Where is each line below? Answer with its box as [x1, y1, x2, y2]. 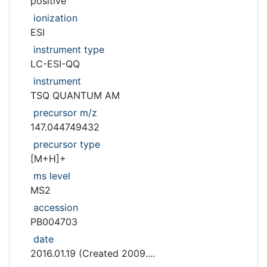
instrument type [33, 44, 104, 55]
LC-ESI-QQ [30, 58, 80, 70]
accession [33, 201, 78, 213]
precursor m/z [33, 107, 97, 119]
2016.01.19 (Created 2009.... [30, 247, 155, 259]
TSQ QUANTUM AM [30, 89, 120, 101]
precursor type [33, 138, 100, 150]
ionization [33, 12, 77, 24]
